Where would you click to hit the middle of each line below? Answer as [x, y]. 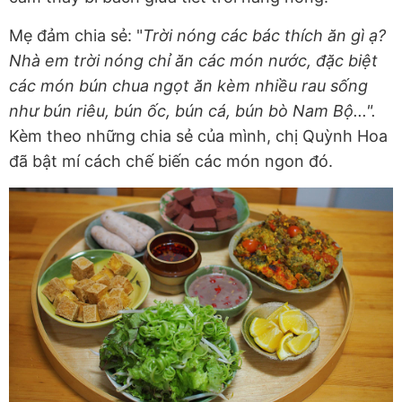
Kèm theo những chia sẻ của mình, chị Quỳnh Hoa [198, 136]
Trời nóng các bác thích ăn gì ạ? [264, 36]
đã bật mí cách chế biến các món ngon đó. [171, 162]
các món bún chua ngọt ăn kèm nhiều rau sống [188, 86]
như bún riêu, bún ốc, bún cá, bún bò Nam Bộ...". [192, 111]
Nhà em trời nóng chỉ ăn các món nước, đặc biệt [193, 61]
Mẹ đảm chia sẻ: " [76, 36]
